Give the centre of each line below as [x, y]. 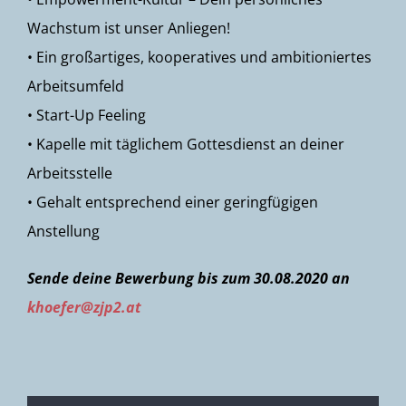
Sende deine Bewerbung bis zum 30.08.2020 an [188, 278]
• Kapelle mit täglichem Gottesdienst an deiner [186, 144]
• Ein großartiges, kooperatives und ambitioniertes [199, 57]
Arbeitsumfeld [76, 86]
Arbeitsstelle [70, 173]
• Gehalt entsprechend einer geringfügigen [173, 202]
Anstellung [63, 231]
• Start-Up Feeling [87, 115]
